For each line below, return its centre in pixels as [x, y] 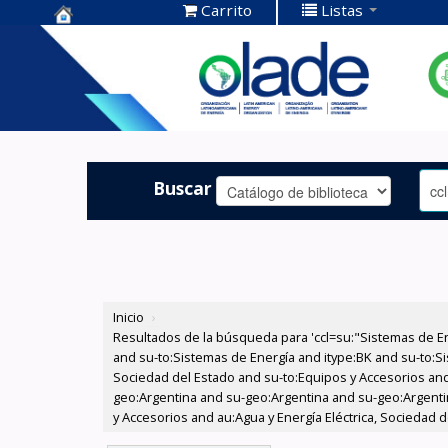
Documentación [128, 70]
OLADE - [92, 101]
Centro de [100, 39]
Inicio [129, 317]
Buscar [183, 187]
